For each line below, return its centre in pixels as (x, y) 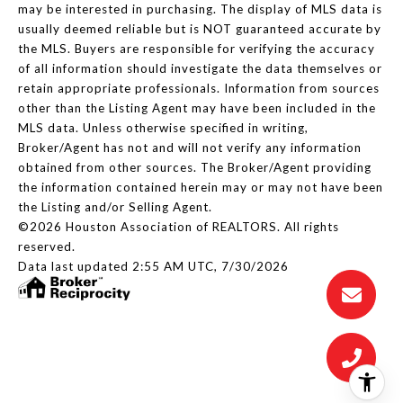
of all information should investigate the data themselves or (200, 69)
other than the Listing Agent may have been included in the (197, 108)
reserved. (47, 247)
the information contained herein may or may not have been (201, 188)
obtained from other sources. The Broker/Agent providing (195, 168)
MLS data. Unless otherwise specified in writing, (163, 128)
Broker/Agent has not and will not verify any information (190, 148)
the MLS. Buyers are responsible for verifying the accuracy (197, 49)
